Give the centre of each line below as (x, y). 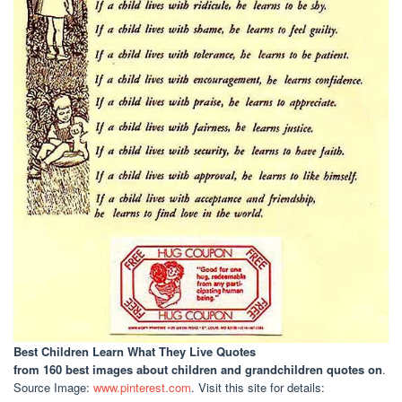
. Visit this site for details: (258, 388)
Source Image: (53, 388)
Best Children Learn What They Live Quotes (135, 352)
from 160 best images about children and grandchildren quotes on (198, 370)
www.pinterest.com (142, 388)
